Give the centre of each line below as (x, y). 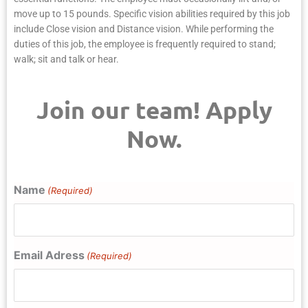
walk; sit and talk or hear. (66, 59)
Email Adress (49, 255)
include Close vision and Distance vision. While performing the (144, 29)
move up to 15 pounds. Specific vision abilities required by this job (152, 14)
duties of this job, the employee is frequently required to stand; (145, 44)
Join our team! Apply (154, 109)
